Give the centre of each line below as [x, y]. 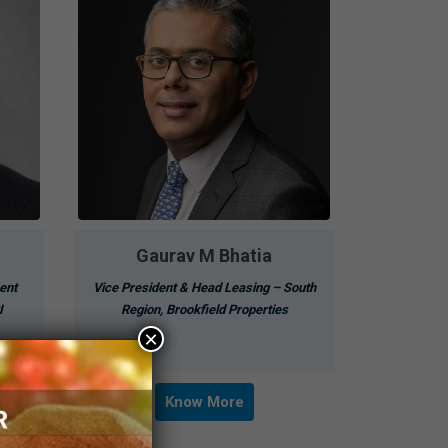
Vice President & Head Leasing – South [203, 287]
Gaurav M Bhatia [203, 255]
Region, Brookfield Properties [203, 309]
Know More [203, 401]
